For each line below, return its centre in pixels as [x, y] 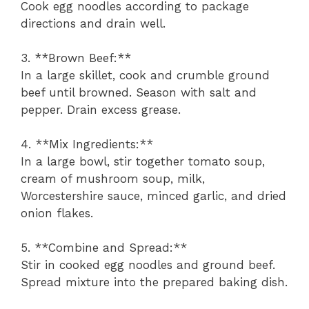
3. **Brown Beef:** [76, 58]
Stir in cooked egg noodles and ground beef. [148, 265]
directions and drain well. [93, 24]
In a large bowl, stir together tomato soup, [143, 162]
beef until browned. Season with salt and [139, 93]
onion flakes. [57, 213]
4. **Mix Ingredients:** [87, 144]
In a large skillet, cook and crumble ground [145, 76]
